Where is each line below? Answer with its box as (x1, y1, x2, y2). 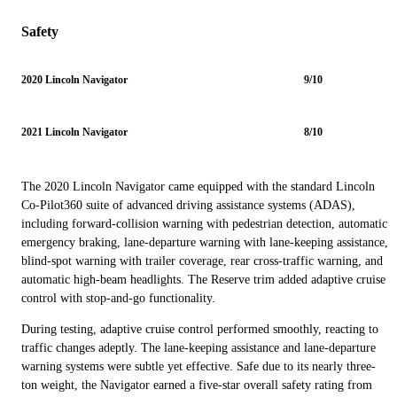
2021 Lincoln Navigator (21, 125, 128, 138)
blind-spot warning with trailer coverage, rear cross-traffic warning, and (21, 253, 383, 268)
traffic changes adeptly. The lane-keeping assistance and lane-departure (21, 340, 376, 354)
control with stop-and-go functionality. (21, 291, 215, 305)
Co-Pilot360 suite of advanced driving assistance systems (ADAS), (21, 198, 355, 212)
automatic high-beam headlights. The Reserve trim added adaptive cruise (21, 272, 385, 286)
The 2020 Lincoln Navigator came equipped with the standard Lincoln (21, 179, 375, 193)
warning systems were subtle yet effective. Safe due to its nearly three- (21, 359, 376, 373)
